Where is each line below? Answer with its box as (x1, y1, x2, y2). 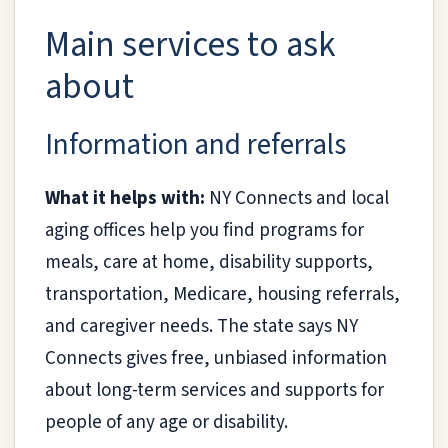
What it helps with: (45, 184, 205, 212)
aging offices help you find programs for (45, 216, 364, 244)
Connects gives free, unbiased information (45, 344, 387, 372)
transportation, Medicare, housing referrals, (45, 280, 400, 308)
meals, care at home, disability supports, (45, 248, 373, 276)
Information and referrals (45, 123, 346, 166)
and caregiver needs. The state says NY (45, 312, 358, 340)
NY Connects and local (205, 184, 389, 212)
